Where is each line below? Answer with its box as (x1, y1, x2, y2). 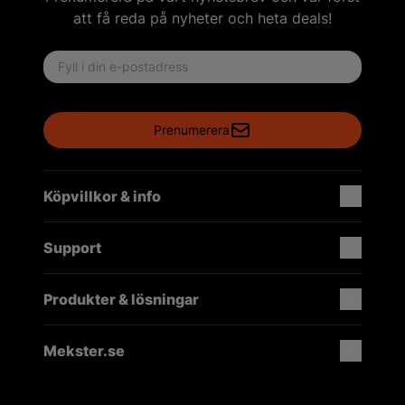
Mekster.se (43, 341, 125, 360)
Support (43, 238, 101, 257)
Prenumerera (154, 121, 230, 137)
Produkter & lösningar (43, 289, 199, 308)
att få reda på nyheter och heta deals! (73, 8, 332, 27)
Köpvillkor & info (43, 186, 161, 205)
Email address (42, 51, 138, 70)
